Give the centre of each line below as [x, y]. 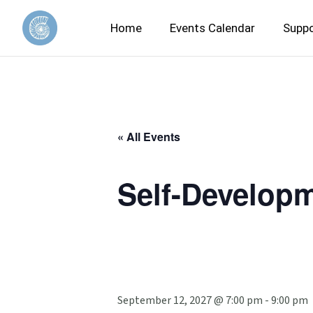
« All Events [149, 137]
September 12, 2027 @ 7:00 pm [190, 300]
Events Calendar [212, 28]
